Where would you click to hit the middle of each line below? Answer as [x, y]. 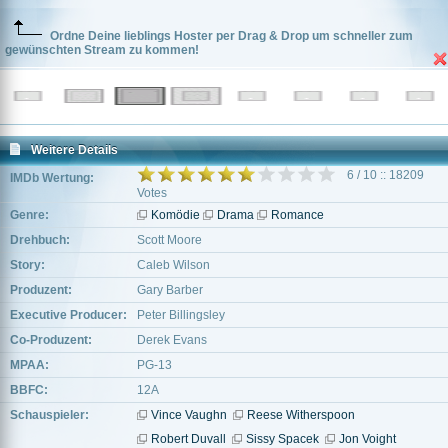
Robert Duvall [188, 439]
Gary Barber [170, 290]
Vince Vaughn [189, 415]
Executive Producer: [68, 315]
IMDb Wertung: [52, 178]
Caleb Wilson [173, 265]
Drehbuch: [40, 240]
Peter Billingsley [181, 315]
